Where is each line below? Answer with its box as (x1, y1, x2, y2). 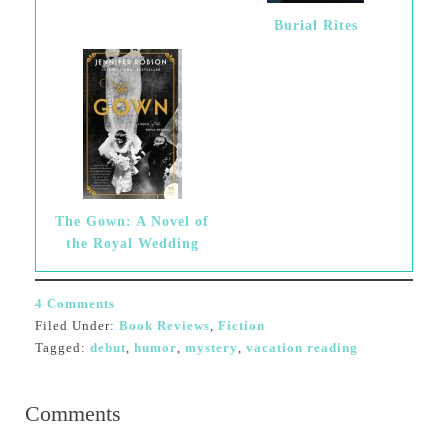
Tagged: (34, 340, 90, 355)
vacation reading (245, 340, 358, 355)
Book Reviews (118, 318, 210, 333)
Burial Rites (273, 18, 358, 33)
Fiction (217, 318, 265, 333)
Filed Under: (34, 318, 119, 333)
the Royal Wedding (65, 236, 199, 251)
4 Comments (34, 296, 115, 311)
